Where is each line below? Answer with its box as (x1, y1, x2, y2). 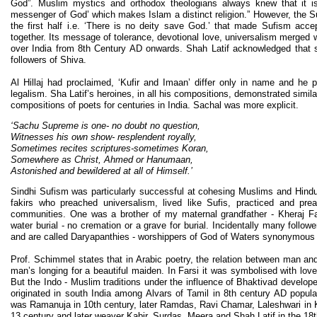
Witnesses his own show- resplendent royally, (11, 131, 197, 142)
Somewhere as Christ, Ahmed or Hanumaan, (11, 154, 193, 165)
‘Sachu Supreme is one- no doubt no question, (11, 120, 200, 131)
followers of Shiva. (11, 54, 86, 65)
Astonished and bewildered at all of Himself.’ (11, 165, 195, 176)
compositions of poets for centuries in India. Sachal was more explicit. (11, 99, 299, 110)
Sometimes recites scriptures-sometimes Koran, (11, 142, 209, 154)
